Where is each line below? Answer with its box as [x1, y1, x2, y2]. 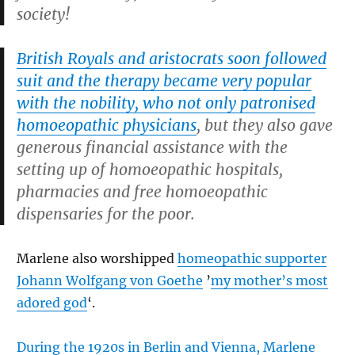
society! [17, 5, 71, 24]
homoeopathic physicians [17, 116, 197, 135]
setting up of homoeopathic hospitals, [17, 160, 283, 179]
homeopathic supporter [177, 250, 326, 266]
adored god [17, 295, 87, 311]
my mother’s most [211, 273, 328, 288]
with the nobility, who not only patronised [17, 94, 315, 113]
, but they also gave [197, 116, 333, 135]
